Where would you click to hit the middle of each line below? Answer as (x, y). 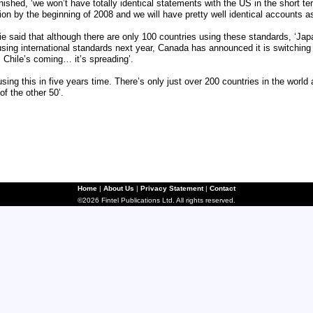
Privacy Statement (172, 188)
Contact (223, 188)
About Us (119, 188)
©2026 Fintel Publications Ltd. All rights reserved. (156, 200)
